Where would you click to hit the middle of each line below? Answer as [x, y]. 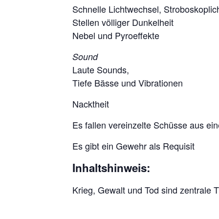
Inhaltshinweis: [111, 167]
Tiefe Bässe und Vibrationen [128, 82]
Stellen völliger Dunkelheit [123, 22]
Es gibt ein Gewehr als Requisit [133, 145]
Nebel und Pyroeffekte [116, 35]
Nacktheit [91, 103]
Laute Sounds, [101, 69]
